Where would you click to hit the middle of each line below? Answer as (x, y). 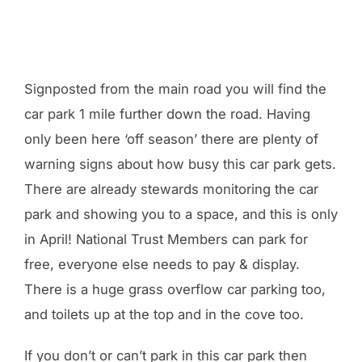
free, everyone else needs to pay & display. (162, 265)
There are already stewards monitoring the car (171, 189)
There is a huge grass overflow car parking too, (175, 290)
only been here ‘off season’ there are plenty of (171, 139)
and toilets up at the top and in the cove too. (164, 315)
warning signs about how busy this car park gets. (180, 164)
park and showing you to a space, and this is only (181, 215)
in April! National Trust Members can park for (166, 240)
